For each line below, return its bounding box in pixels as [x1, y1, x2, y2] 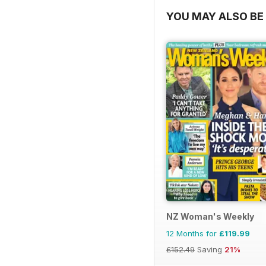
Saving [195, 244, 224, 254]
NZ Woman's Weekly [166, 211, 254, 221]
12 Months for [166, 228, 219, 238]
